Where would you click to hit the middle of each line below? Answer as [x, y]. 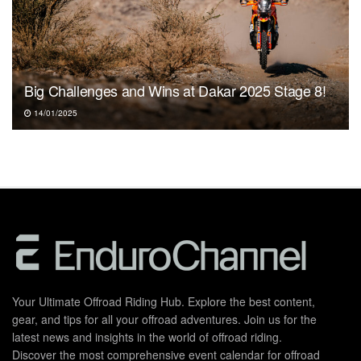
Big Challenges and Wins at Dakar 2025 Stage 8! [175, 91]
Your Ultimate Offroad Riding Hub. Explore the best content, [164, 302]
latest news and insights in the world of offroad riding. [147, 337]
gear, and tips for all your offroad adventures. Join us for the [164, 320]
